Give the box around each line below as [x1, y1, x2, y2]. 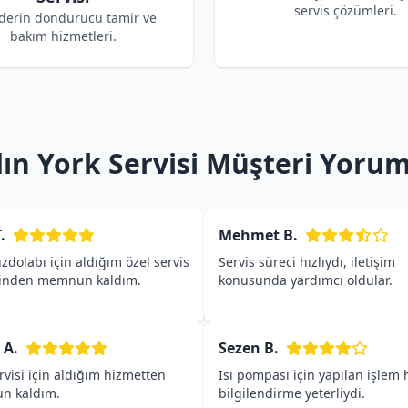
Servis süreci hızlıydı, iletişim [219, 253, 395, 270]
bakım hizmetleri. [9, 27, 117, 45]
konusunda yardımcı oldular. [219, 271, 393, 289]
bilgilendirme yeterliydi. [219, 384, 365, 402]
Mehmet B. [219, 225, 298, 245]
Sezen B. [219, 338, 279, 358]
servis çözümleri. [293, 2, 397, 19]
